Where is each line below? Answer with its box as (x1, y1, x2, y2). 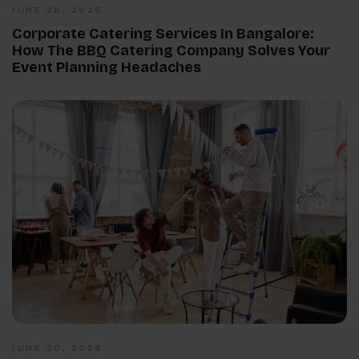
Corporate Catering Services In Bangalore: (12, 25, 314, 43)
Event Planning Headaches (12, 58, 201, 77)
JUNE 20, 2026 (12, 343, 103, 354)
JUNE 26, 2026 (12, 5, 103, 16)
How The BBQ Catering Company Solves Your (12, 42, 330, 60)
